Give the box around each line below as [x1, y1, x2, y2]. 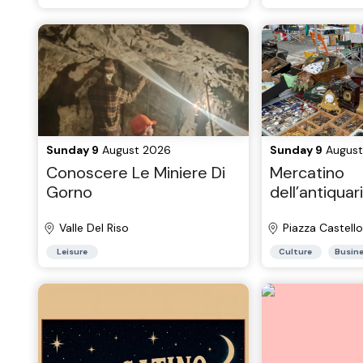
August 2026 [99, 143, 171, 157]
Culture [279, 246, 313, 257]
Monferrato [269, 201, 353, 222]
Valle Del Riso [59, 220, 129, 235]
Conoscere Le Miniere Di [46, 162, 225, 183]
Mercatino [269, 162, 344, 183]
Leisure [57, 246, 88, 257]
